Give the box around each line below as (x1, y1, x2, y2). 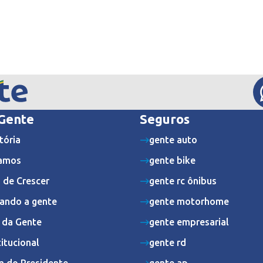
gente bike (149, 155, 195, 166)
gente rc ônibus (149, 176, 217, 186)
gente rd (149, 237, 186, 248)
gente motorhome (149, 196, 229, 207)
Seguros (140, 112, 190, 126)
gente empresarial (149, 217, 229, 227)
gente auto (149, 134, 197, 145)
